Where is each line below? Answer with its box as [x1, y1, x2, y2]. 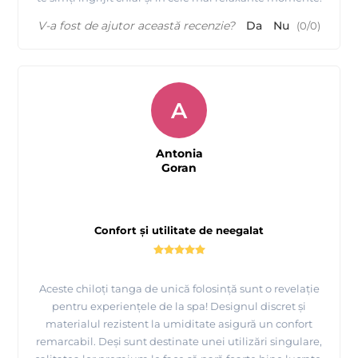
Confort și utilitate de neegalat [94, 224, 264, 237]
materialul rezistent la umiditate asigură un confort [46, 317, 312, 331]
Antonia [155, 146, 203, 161]
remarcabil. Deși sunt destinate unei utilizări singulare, [36, 335, 322, 348]
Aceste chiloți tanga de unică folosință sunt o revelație [38, 282, 320, 296]
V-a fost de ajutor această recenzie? [38, 18, 235, 34]
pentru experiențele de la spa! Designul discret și [52, 300, 306, 313]
